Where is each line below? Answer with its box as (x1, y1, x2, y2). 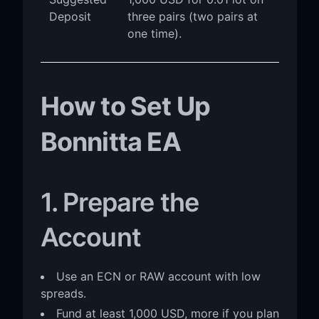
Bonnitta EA (40, 125, 181, 157)
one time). (127, 26, 182, 41)
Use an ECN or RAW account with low (56, 268, 261, 283)
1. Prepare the (40, 186, 199, 218)
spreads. (40, 286, 86, 300)
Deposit (48, 9, 91, 23)
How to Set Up (40, 90, 211, 122)
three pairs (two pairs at (127, 9, 258, 23)
